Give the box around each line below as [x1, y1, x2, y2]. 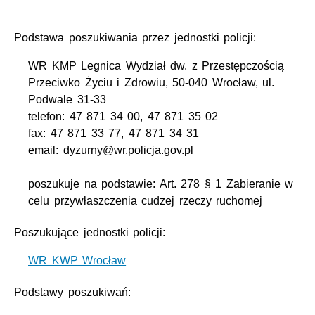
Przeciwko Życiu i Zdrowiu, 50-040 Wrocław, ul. [28, 77, 275, 89]
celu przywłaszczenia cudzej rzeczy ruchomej [28, 195, 263, 207]
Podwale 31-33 [28, 94, 106, 106]
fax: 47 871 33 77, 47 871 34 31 [28, 127, 200, 140]
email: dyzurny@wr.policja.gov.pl [28, 144, 193, 157]
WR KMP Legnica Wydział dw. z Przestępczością [28, 60, 285, 72]
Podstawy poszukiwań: [14, 286, 131, 299]
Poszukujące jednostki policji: [14, 226, 166, 239]
